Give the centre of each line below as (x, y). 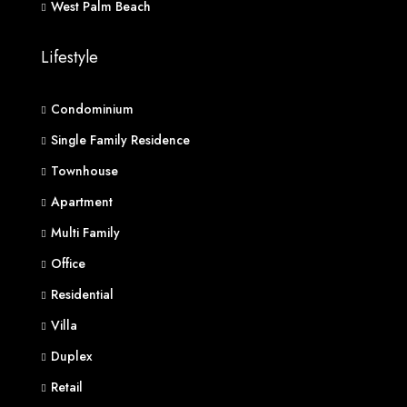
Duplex (72, 356)
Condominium (92, 109)
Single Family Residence (120, 140)
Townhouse (84, 171)
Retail (67, 387)
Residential (82, 294)
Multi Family (85, 233)
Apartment (82, 202)
